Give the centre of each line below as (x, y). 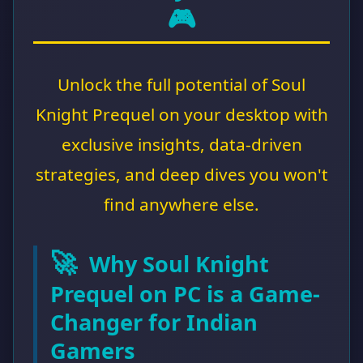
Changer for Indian (154, 322)
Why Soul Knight (176, 263)
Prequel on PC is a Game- (185, 293)
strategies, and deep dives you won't (181, 174)
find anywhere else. (181, 204)
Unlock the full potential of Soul (181, 84)
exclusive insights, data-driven (181, 144)
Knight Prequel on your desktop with (181, 114)
